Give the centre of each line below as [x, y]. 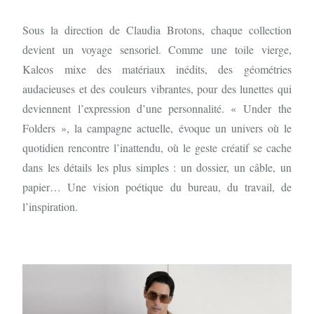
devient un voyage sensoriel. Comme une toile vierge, [157, 49]
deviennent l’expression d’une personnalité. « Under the [157, 108]
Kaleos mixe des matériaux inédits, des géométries [157, 69]
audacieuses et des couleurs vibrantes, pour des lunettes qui [157, 88]
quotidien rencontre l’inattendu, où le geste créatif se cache [157, 147]
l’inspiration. [50, 206]
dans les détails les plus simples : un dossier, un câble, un [157, 167]
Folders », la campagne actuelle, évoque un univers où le [157, 128]
